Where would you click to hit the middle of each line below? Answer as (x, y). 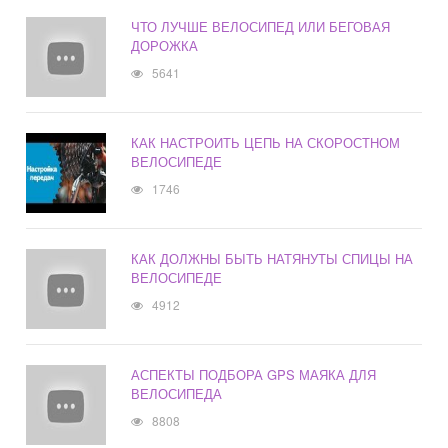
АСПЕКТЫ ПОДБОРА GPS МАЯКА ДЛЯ (254, 375)
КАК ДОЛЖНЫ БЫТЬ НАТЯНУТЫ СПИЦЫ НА (272, 259)
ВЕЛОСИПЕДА (177, 394)
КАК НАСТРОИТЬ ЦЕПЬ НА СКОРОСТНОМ (266, 143)
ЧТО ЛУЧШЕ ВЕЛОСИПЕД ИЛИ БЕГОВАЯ (261, 27)
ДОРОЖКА (165, 46)
